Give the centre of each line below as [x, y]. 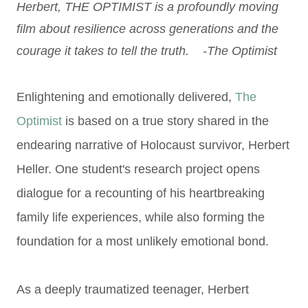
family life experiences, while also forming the [141, 217]
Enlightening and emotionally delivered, [126, 97]
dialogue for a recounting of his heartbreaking [141, 193]
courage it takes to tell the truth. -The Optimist [147, 51]
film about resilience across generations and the [147, 29]
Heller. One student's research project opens [138, 169]
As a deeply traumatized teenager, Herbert [133, 289]
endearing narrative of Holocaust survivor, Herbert [153, 145]
